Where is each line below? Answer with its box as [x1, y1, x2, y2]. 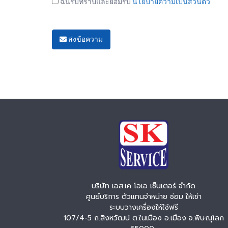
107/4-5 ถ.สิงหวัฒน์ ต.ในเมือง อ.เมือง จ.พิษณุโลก [63, 213, 224, 224]
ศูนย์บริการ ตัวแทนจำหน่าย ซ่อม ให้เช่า [85, 191, 202, 203]
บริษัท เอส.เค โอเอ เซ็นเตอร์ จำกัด [89, 181, 198, 192]
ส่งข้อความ [67, 35, 103, 44]
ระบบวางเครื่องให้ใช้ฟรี [109, 202, 178, 213]
